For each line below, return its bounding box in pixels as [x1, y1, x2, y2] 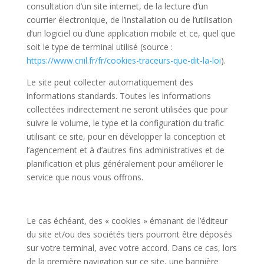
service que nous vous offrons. [26, 171, 143, 183]
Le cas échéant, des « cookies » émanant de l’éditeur [26, 215, 227, 226]
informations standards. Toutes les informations [26, 90, 211, 101]
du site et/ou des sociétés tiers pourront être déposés [26, 229, 232, 240]
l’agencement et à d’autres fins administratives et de [26, 144, 225, 156]
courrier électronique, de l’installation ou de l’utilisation [26, 14, 232, 25]
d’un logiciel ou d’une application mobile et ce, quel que [26, 28, 235, 39]
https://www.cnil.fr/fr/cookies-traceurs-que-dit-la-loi [26, 55, 221, 66]
